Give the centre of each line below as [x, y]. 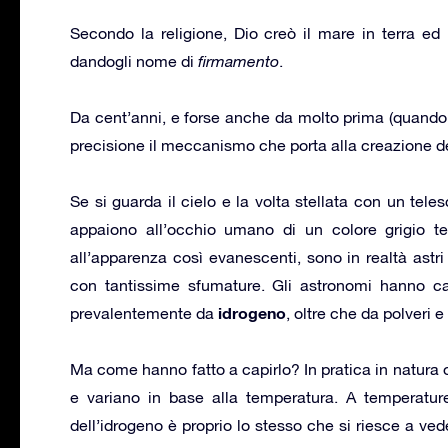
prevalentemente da [144, 312]
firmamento [238, 60]
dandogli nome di [134, 60]
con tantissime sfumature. [171, 284]
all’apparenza [121, 256]
